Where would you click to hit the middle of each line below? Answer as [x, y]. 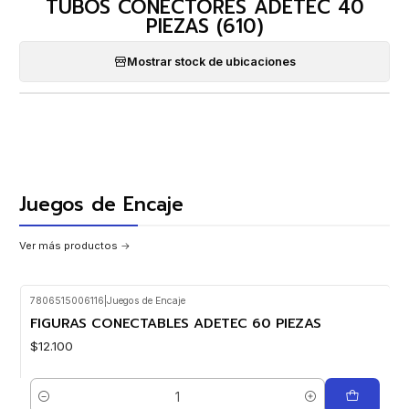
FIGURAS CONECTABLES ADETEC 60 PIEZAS [175, 323]
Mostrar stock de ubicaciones [211, 61]
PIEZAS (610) [204, 26]
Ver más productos [68, 246]
